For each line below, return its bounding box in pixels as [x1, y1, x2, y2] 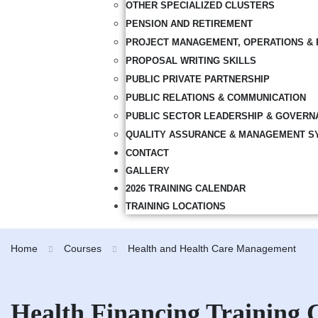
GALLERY [125, 165, 170, 176]
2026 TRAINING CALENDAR [125, 183, 246, 194]
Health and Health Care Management [128, 243, 296, 254]
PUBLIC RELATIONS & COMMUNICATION [125, 92, 306, 103]
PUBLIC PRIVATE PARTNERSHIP [125, 74, 270, 84]
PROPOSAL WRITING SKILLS [125, 55, 256, 66]
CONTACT [125, 148, 169, 158]
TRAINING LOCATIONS [125, 201, 226, 212]
